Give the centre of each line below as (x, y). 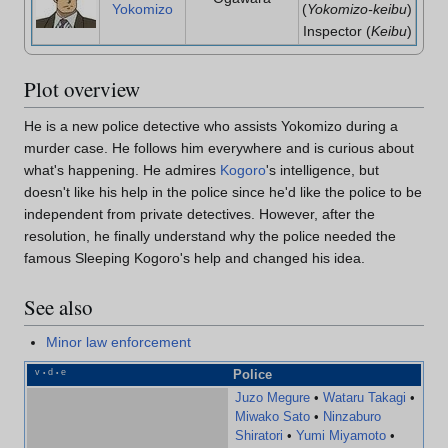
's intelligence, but (322, 169)
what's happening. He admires (122, 169)
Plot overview (82, 89)
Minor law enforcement (119, 341)
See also (58, 307)
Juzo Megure (272, 397)
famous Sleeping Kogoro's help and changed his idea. (194, 257)
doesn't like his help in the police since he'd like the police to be (223, 191)
